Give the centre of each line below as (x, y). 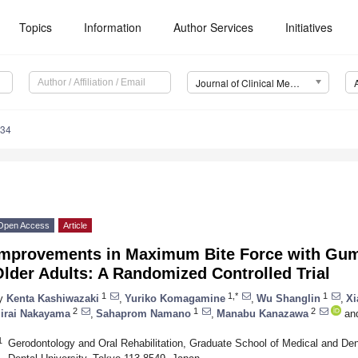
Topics (36, 27)
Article (75, 226)
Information (113, 27)
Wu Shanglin (288, 298)
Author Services (214, 27)
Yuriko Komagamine (175, 298)
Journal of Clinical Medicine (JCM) (294, 83)
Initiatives (309, 27)
